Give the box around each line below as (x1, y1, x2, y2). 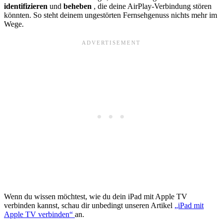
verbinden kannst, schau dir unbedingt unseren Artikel (4, 201, 174, 210)
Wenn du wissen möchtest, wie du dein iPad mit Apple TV (4, 192, 187, 201)
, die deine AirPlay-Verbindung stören (94, 2, 212, 11)
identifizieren (4, 2, 50, 11)
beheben (63, 2, 94, 11)
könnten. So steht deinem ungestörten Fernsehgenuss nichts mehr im (4, 11, 217, 20)
